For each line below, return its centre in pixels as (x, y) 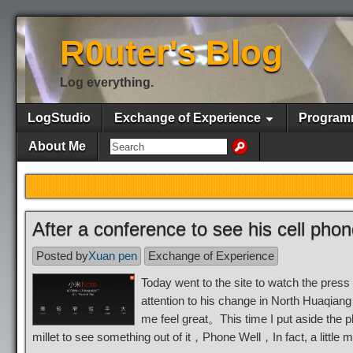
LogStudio (59, 118)
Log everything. (107, 82)
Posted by (62, 256)
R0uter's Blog (171, 52)
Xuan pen (113, 256)
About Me (57, 146)
